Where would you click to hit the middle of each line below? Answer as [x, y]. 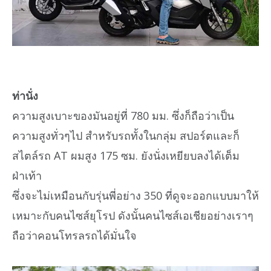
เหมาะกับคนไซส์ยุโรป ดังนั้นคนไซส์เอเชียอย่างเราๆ [133, 216]
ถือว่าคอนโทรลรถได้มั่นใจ [74, 236]
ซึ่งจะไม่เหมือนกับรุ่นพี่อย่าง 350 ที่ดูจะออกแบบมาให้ [135, 196]
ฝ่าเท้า [27, 176]
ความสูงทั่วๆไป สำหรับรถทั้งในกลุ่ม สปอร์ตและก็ [126, 136]
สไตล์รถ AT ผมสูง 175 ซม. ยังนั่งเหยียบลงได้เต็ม [126, 156]
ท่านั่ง [25, 96]
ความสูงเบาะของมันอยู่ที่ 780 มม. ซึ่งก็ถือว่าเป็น [123, 116]
